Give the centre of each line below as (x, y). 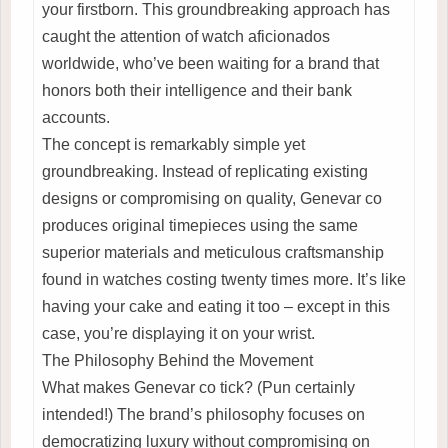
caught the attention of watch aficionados (186, 36)
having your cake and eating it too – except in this (216, 306)
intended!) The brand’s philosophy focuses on (203, 414)
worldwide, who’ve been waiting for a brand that (210, 63)
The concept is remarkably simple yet (173, 144)
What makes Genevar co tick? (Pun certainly (198, 387)
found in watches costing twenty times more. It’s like (224, 279)
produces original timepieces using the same (200, 225)
